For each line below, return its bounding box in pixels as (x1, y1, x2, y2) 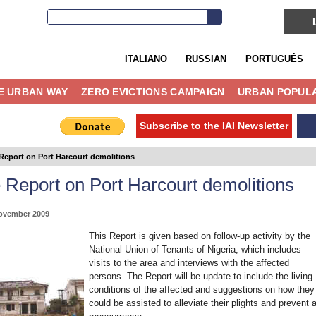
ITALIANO (124, 53, 167, 64)
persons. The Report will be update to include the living (88, 270, 312, 281)
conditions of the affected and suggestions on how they (88, 284, 315, 295)
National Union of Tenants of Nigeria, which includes (88, 243, 301, 255)
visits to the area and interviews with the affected (88, 257, 289, 268)
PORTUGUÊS (245, 53, 303, 64)
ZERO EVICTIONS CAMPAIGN (80, 85, 225, 97)
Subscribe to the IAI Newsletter (140, 119, 289, 131)
